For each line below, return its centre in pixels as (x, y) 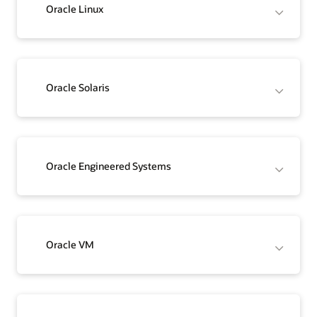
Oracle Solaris (78, 88)
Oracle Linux (75, 9)
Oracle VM (70, 245)
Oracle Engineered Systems (109, 166)
